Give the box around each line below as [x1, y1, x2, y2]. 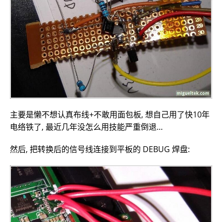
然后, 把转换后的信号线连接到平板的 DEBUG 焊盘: [10, 143, 190, 155]
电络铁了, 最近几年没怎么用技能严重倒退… [10, 121, 163, 132]
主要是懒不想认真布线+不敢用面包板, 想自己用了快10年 [10, 109, 210, 120]
